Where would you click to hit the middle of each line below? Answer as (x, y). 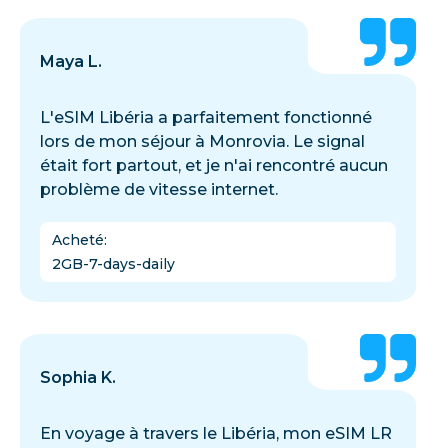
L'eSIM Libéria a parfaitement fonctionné (206, 117)
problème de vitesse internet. (159, 189)
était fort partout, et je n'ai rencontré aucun (214, 165)
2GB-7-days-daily (113, 263)
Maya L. (71, 61)
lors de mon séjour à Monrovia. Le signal (202, 141)
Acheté (78, 239)
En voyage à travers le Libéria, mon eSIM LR (216, 433)
